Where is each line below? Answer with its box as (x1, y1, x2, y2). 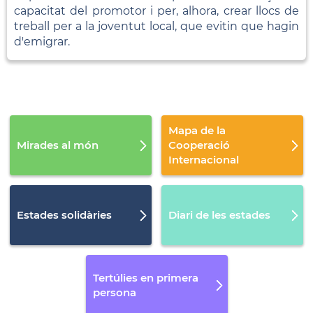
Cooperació (168, 138, 230, 152)
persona (92, 285, 136, 299)
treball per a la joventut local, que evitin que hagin (14, 19, 299, 33)
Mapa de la (168, 123, 226, 137)
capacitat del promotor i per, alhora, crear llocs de (14, 3, 299, 17)
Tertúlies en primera (92, 270, 198, 284)
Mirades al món (17, 138, 99, 152)
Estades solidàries (17, 208, 112, 221)
